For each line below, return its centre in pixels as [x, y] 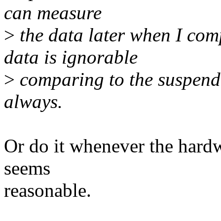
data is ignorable [71, 57]
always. [33, 102]
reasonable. [48, 190]
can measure [53, 13]
